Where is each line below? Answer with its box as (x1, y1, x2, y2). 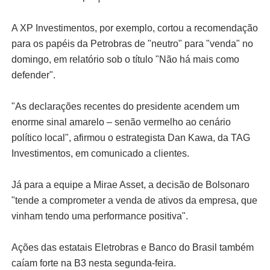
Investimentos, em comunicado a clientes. (11, 148, 189, 159)
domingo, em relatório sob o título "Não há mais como (11, 54, 239, 64)
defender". (11, 69, 55, 80)
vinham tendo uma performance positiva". (11, 210, 188, 221)
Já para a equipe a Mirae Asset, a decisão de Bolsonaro (11, 179, 250, 190)
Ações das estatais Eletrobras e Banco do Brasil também (11, 242, 254, 253)
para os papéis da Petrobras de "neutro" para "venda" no (11, 38, 253, 49)
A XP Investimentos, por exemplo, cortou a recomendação (11, 22, 258, 33)
